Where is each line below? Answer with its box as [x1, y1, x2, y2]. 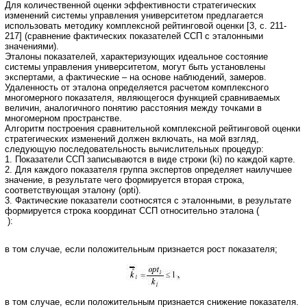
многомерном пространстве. [5, 112, 122, 123]
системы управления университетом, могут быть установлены [5, 61, 265, 72]
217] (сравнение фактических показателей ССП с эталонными [5, 30, 263, 41]
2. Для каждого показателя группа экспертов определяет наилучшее [5, 164, 292, 175]
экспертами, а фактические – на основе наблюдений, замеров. [5, 71, 267, 82]
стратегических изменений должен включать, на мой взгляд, [5, 133, 259, 144]
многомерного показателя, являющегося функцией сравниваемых [5, 92, 280, 103]
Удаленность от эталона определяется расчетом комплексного [5, 82, 269, 93]
